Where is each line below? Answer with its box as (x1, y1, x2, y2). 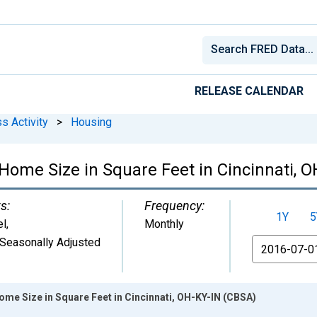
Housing (71, 115, 112, 129)
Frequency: (144, 197, 204, 213)
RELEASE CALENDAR (195, 83, 304, 98)
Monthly (144, 217, 184, 231)
